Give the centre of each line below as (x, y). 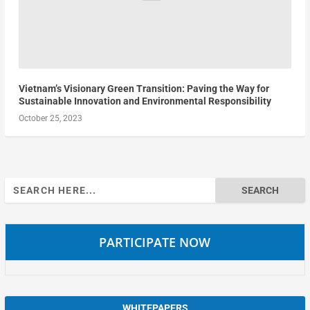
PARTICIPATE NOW (155, 243)
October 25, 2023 (50, 119)
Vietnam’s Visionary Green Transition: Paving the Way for (144, 89)
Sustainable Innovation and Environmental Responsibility (145, 101)
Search (19, 185)
